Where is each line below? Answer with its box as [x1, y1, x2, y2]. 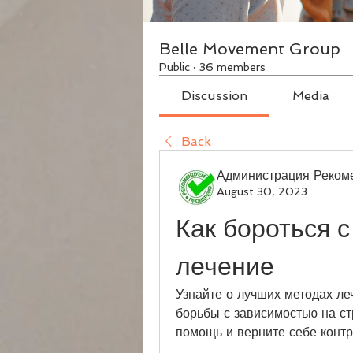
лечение [176, 251, 274, 281]
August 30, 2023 [217, 185, 307, 198]
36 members [199, 61, 266, 73]
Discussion [181, 88, 248, 103]
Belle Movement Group [159, 39, 340, 58]
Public [159, 61, 190, 73]
